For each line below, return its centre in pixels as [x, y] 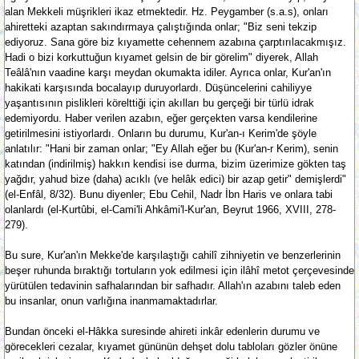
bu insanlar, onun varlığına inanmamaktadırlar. [111, 301]
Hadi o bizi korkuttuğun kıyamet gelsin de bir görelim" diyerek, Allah [161, 57]
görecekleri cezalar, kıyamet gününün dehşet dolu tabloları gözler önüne [171, 347]
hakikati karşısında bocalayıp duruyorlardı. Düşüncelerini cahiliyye [158, 88]
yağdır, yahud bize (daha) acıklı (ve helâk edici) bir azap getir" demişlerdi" [175, 179]
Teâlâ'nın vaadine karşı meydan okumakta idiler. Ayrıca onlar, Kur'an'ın [168, 73]
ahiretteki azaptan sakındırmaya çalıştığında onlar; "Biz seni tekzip [161, 27]
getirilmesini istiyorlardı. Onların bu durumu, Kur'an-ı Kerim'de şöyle [161, 133]
